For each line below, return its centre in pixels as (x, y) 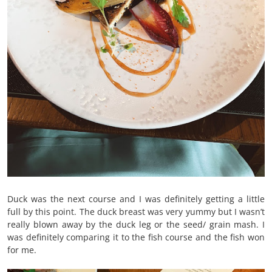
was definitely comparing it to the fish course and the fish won (136, 237)
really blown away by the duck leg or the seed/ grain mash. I (136, 225)
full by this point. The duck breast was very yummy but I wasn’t (136, 212)
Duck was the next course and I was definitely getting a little (136, 199)
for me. (22, 250)
